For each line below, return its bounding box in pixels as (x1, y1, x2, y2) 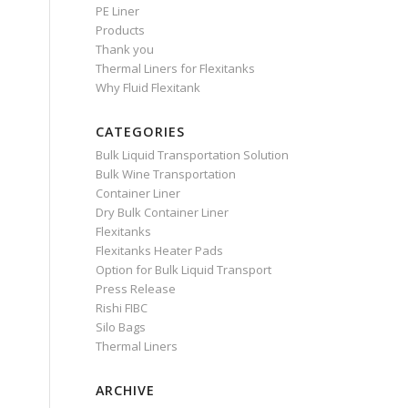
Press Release (96, 280, 177, 297)
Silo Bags (96, 319, 147, 335)
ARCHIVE (96, 382, 156, 399)
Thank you (96, 41, 155, 57)
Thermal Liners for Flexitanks (96, 60, 256, 76)
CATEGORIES (96, 123, 186, 140)
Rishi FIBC (96, 300, 148, 316)
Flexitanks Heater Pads (96, 242, 224, 259)
